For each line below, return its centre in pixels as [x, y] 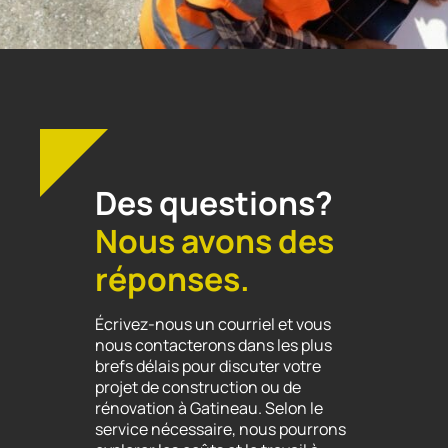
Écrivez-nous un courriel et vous [213, 324]
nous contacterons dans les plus [213, 345]
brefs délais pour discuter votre [208, 366]
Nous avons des [214, 241]
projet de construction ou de [198, 387]
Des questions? [214, 203]
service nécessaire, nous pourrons [220, 429]
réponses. [172, 279]
